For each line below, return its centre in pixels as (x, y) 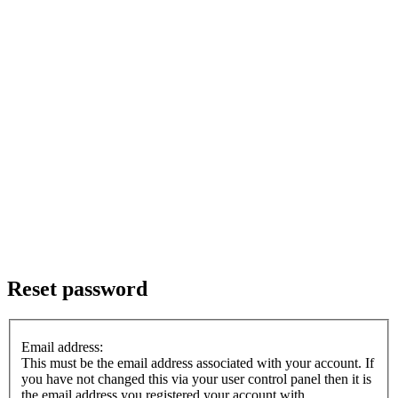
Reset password (77, 288)
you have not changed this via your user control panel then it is (196, 379)
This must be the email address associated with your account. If (198, 363)
